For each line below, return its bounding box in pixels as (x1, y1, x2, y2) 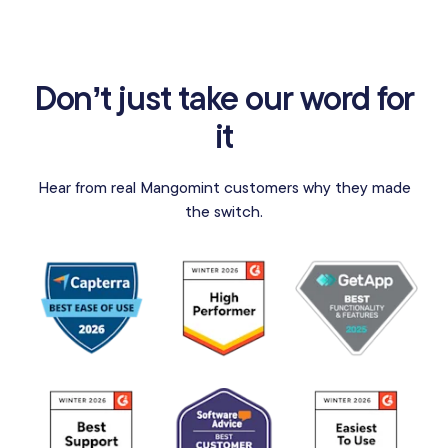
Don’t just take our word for (33, 76, 415, 120)
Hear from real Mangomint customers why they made (37, 177, 411, 198)
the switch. (185, 201, 263, 222)
